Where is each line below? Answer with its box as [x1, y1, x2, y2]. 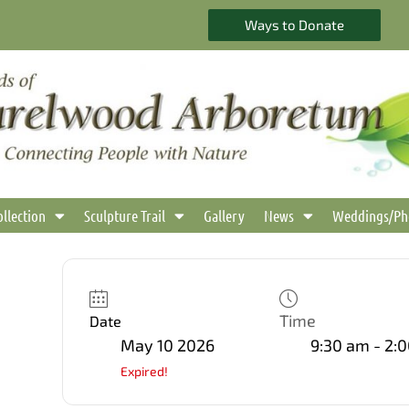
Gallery [204, 206, 245, 225]
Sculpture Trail [84, 206, 165, 225]
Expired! [120, 363, 168, 380]
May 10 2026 [120, 335, 215, 356]
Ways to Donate [244, 16, 344, 33]
